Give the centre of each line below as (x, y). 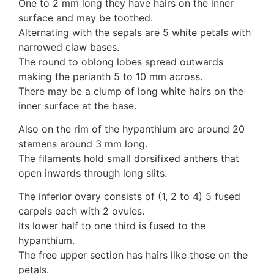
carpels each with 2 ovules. (81, 211)
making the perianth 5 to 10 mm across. (110, 76)
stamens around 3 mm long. (83, 144)
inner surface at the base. (77, 106)
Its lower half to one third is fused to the (112, 226)
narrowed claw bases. (69, 47)
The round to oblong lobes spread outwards (121, 61)
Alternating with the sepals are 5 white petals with (135, 32)
